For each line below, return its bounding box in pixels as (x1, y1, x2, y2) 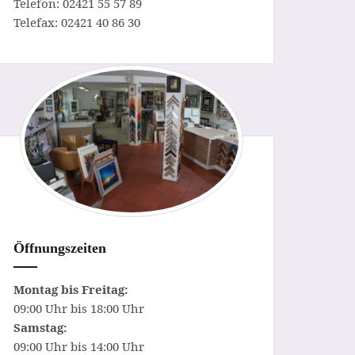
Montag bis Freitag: (13, 281, 128, 297)
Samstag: (13, 319, 67, 335)
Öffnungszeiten (13, 239, 106, 256)
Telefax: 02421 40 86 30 (13, 13, 140, 30)
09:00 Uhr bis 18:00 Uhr (13, 300, 144, 316)
